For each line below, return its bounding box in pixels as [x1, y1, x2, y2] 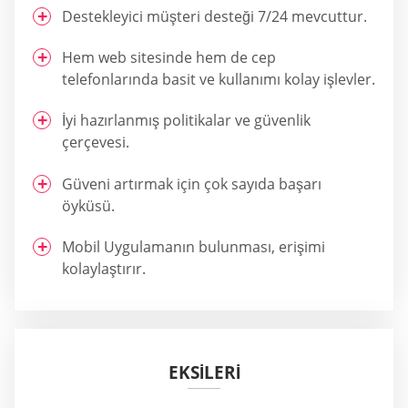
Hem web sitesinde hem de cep [62, 46, 276, 67]
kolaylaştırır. [62, 259, 146, 280]
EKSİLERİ [168, 361, 240, 385]
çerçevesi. [62, 132, 129, 153]
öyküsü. [62, 195, 115, 216]
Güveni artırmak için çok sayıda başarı [62, 173, 321, 194]
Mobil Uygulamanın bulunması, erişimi [62, 237, 325, 258]
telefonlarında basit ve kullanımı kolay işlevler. [62, 68, 375, 89]
